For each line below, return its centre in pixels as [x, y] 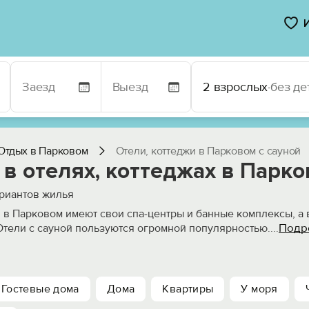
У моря [259, 289]
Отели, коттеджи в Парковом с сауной [208, 151]
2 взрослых [236, 87]
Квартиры [188, 289]
